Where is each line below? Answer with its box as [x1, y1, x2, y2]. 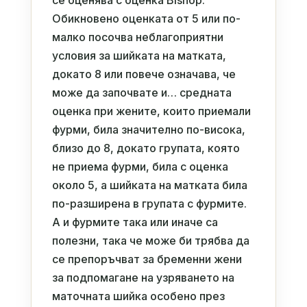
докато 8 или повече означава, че [51, 66, 236, 81]
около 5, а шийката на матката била [51, 177, 247, 192]
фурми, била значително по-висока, [51, 122, 245, 136]
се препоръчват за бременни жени [51, 251, 242, 266]
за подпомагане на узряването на [51, 270, 234, 284]
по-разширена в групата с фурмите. [51, 196, 247, 210]
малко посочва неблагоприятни [51, 29, 223, 44]
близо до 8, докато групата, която [51, 140, 240, 155]
